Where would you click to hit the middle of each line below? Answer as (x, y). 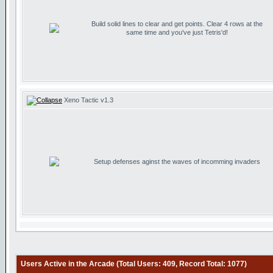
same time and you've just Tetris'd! (177, 32)
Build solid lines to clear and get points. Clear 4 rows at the (177, 24)
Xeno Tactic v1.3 (88, 100)
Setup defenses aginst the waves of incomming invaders (177, 161)
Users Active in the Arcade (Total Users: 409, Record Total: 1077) (134, 264)
